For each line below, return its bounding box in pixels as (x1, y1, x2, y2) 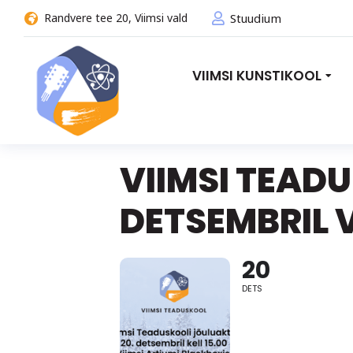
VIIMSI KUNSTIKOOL (192, 66, 321, 86)
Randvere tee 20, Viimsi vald (44, 10, 188, 25)
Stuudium (230, 10, 281, 26)
